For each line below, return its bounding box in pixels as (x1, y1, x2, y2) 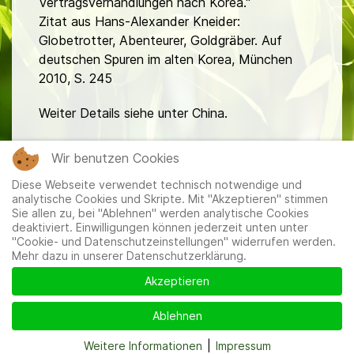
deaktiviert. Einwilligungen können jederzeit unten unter (12, 220, 308, 234)
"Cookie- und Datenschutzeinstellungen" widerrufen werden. (12, 235, 336, 248)
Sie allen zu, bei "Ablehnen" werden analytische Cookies (12, 206, 309, 220)
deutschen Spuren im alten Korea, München (39, 51, 292, 68)
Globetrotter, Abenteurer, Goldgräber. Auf (39, 32, 282, 49)
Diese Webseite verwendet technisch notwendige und (12, 178, 302, 191)
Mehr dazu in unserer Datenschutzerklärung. (12, 249, 247, 262)
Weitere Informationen (83, 339, 202, 352)
